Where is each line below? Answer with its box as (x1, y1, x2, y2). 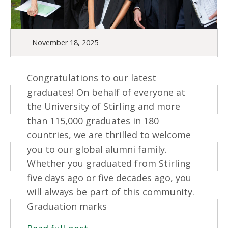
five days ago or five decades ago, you (27, 172, 191, 184)
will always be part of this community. (27, 186, 197, 198)
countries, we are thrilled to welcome (27, 129, 191, 141)
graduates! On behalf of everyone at (27, 86, 185, 99)
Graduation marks (27, 200, 107, 213)
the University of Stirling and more (27, 100, 180, 113)
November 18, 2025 (32, 38, 98, 48)
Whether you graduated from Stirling (27, 157, 191, 170)
